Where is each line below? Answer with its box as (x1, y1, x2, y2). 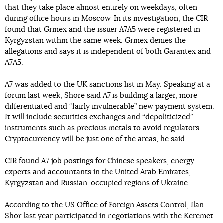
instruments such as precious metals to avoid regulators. (5, 124, 201, 132)
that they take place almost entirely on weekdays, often (5, 4, 197, 11)
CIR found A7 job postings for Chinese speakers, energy (5, 157, 194, 165)
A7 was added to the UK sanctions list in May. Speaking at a (5, 81, 210, 88)
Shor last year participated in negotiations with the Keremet (5, 212, 213, 220)
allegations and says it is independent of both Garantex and (5, 48, 211, 55)
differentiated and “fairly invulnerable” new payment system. (5, 103, 214, 110)
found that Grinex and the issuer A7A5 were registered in (5, 26, 200, 33)
